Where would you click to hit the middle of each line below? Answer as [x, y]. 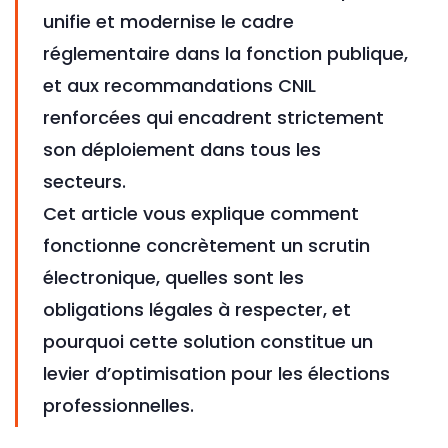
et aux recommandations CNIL [179, 86]
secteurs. [84, 182]
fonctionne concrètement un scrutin [206, 246]
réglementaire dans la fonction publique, [225, 54]
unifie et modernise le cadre [168, 22]
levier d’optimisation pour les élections [216, 374]
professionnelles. [118, 406]
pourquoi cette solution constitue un [208, 342]
